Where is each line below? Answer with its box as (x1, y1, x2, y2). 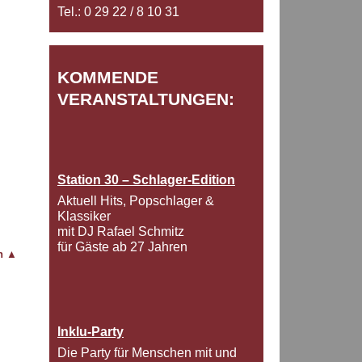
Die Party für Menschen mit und (57, 346, 237, 360)
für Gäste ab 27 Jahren (57, 240, 187, 255)
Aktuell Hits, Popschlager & (57, 194, 214, 208)
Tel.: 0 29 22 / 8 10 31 (57, 5, 179, 19)
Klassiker (57, 209, 111, 224)
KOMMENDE (57, 68, 158, 87)
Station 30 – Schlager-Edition (57, 173, 235, 187)
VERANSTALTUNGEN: (57, 90, 234, 109)
